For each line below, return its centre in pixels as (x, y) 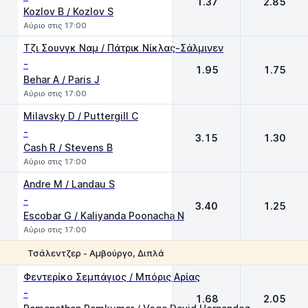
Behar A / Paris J (62, 79)
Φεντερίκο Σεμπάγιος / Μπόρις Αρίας (112, 277)
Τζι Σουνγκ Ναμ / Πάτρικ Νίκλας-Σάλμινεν (123, 48)
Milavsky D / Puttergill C (81, 116)
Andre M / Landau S (69, 184)
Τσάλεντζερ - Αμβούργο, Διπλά (96, 253)
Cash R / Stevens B (68, 147)
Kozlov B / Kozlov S (68, 11)
